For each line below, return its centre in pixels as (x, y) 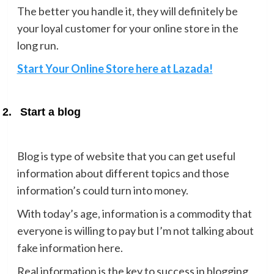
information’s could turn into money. (102, 190)
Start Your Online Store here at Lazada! (115, 68)
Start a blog (50, 112)
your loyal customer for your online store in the (128, 28)
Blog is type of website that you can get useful (126, 156)
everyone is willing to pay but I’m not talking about (135, 230)
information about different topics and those (123, 173)
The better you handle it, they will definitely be (127, 11)
